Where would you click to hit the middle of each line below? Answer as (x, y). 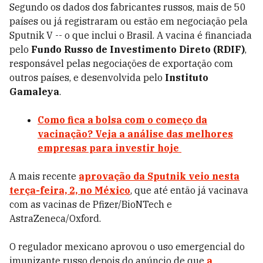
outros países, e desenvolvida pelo (87, 77)
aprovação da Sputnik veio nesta (159, 176)
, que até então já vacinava (189, 190)
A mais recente (44, 176)
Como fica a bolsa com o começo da (122, 120)
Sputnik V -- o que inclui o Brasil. (83, 35)
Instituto (187, 77)
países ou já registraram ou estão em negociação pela (129, 21)
